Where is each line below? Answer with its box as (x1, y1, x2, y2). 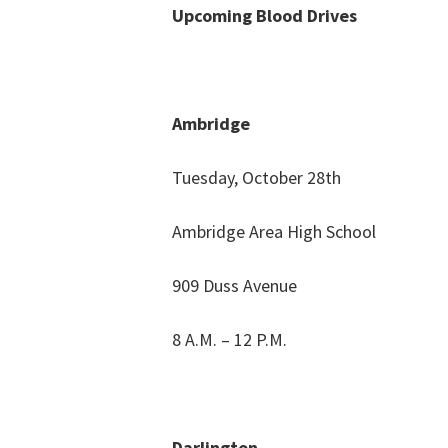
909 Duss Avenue (172, 274, 297, 298)
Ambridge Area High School (172, 220, 376, 244)
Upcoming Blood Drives (172, 4, 357, 28)
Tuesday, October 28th (172, 166, 341, 190)
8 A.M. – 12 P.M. (172, 328, 287, 352)
